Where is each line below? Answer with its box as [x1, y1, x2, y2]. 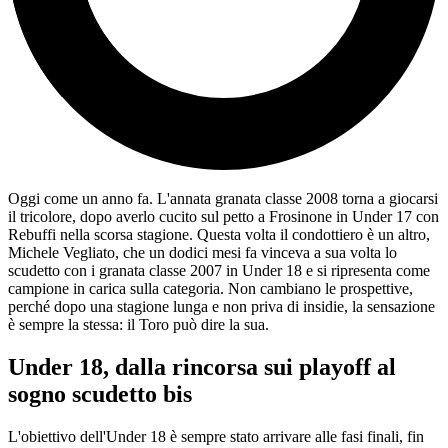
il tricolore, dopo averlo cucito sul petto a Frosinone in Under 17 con [8, 208, 439, 226]
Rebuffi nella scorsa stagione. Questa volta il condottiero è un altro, [8, 226, 430, 244]
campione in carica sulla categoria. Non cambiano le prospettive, [8, 280, 413, 298]
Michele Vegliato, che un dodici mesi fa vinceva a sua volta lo [8, 244, 397, 262]
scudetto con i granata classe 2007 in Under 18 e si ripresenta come [8, 262, 430, 280]
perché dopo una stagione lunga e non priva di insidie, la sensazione [8, 298, 435, 316]
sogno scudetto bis [8, 381, 192, 408]
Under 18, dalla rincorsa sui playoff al [8, 354, 396, 381]
